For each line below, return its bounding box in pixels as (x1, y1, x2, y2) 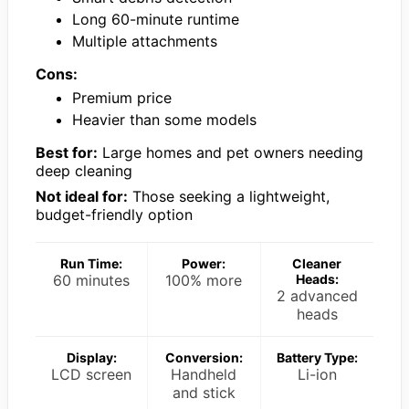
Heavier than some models (72, 110, 257, 129)
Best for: (36, 142, 98, 162)
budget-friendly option (36, 204, 193, 224)
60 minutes (53, 270, 131, 289)
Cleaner (292, 255, 342, 271)
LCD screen (51, 364, 132, 383)
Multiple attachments (72, 31, 217, 50)
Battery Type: (276, 349, 358, 365)
